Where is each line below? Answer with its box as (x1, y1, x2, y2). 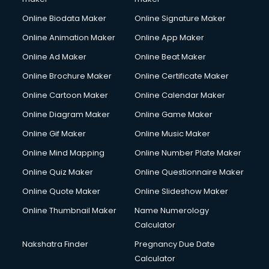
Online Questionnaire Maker (134, 166, 244, 178)
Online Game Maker (134, 109, 213, 120)
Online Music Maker (134, 128, 210, 139)
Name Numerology (134, 205, 209, 216)
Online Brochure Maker (22, 70, 112, 82)
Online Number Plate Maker (134, 147, 241, 159)
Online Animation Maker (22, 32, 116, 43)
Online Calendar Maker (134, 89, 225, 101)
